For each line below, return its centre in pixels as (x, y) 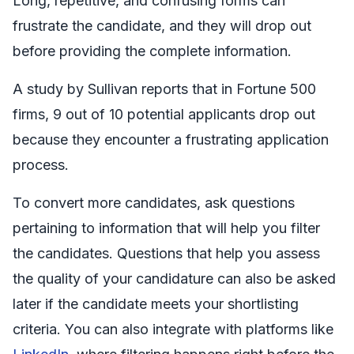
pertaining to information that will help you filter (166, 228)
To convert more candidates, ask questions (154, 202)
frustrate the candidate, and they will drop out (162, 25)
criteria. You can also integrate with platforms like (173, 329)
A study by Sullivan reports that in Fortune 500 (164, 88)
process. (41, 164)
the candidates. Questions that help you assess (166, 253)
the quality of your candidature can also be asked (174, 278)
